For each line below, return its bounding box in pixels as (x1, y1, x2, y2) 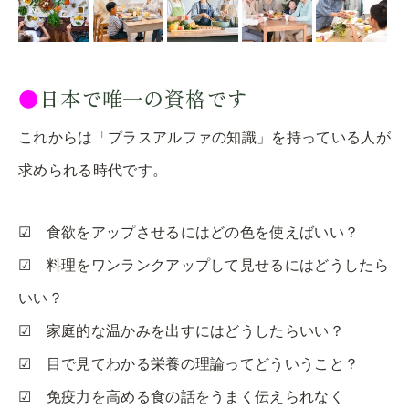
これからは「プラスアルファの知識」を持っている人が (18, 129, 392, 145)
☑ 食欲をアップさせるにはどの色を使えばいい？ (18, 224, 360, 240)
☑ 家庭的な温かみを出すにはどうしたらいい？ (18, 322, 345, 339)
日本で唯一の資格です (38, 82, 248, 112)
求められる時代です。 (18, 162, 168, 178)
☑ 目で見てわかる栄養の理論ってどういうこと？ (18, 355, 360, 372)
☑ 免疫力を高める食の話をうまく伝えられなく (18, 388, 345, 404)
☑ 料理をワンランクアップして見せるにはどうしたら (18, 257, 389, 273)
